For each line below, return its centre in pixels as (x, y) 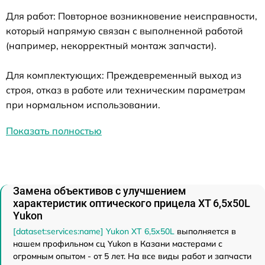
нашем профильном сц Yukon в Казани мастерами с (118, 243)
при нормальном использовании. (83, 104)
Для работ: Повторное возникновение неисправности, (132, 16)
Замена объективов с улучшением (100, 190)
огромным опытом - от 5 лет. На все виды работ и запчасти (132, 256)
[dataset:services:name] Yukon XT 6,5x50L (94, 231)
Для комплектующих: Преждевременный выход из (124, 75)
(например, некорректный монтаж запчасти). (111, 45)
